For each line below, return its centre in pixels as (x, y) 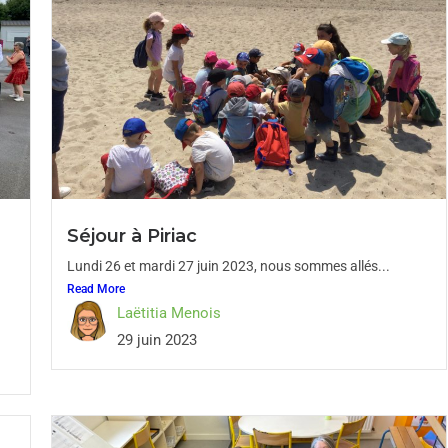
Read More (95, 289)
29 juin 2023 (156, 340)
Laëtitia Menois (168, 313)
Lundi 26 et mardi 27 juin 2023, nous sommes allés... (228, 266)
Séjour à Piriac (131, 236)
